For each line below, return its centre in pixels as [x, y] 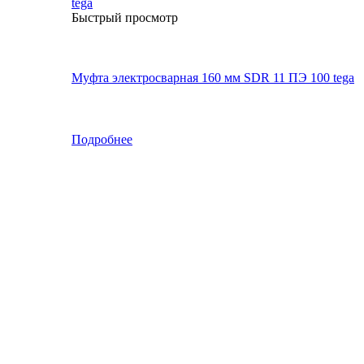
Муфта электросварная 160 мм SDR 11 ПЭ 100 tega [213, 77]
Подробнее [102, 139]
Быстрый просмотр [125, 17]
